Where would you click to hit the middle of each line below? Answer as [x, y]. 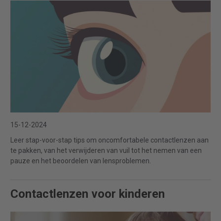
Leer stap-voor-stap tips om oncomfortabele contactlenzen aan [110, 140]
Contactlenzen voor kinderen [88, 194]
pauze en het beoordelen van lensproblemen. [81, 161]
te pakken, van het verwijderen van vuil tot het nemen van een [106, 151]
